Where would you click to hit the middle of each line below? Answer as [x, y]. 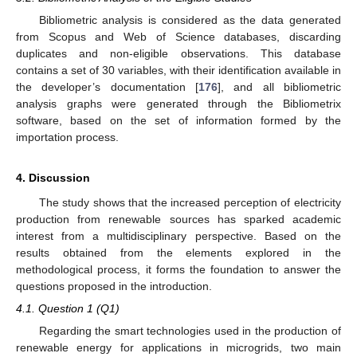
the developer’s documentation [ [107, 86]
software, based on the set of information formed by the [178, 120]
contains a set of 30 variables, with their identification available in [178, 70]
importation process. [67, 137]
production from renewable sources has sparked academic [178, 219]
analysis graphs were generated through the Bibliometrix [178, 103]
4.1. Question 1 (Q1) [68, 308]
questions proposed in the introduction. [114, 286]
